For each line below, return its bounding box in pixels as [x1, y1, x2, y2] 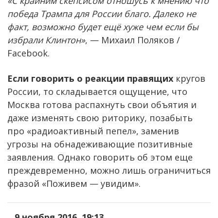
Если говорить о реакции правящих [7, 72, 173, 84]
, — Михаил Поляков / [85, 34, 180, 46]
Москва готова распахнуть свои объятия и [7, 98, 197, 110]
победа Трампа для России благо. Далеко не [7, 7, 196, 19]
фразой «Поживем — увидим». [7, 177, 141, 189]
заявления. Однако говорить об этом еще [7, 151, 193, 163]
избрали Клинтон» [7, 34, 85, 46]
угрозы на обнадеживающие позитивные [7, 138, 193, 150]
